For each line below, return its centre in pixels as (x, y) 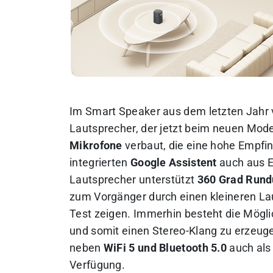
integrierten (100, 162)
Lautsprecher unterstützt (133, 179)
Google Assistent (173, 162)
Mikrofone (96, 145)
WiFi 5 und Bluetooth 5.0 (165, 248)
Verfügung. (97, 265)
